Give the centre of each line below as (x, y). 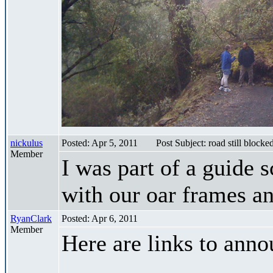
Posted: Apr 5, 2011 (100, 143)
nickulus (27, 143)
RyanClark (31, 218)
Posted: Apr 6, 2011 (100, 218)
